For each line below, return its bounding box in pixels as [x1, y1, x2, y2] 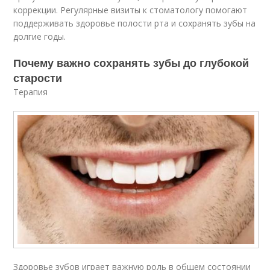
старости [13, 70, 63, 86]
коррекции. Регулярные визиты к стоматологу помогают [13, 4, 248, 16]
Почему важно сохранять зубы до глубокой [13, 55, 250, 71]
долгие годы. [13, 31, 66, 42]
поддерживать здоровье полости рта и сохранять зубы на [13, 17, 256, 29]
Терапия [13, 86, 48, 98]
